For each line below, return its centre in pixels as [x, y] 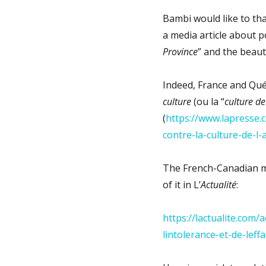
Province [180, 51]
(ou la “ [208, 101]
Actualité [218, 184]
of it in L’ [181, 184]
